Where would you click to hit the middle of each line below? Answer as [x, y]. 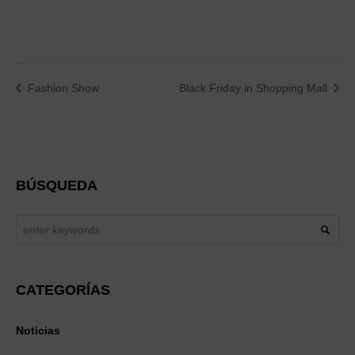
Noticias [38, 331]
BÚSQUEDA [57, 186]
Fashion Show [62, 88]
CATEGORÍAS [63, 290]
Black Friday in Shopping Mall [255, 88]
